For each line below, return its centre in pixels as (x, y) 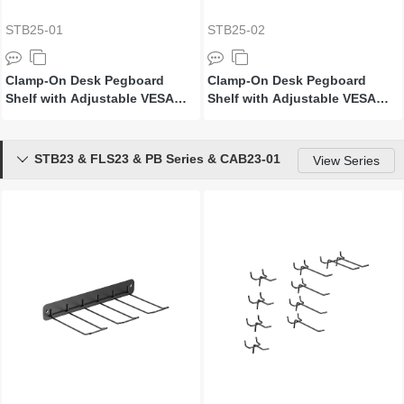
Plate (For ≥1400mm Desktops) (301, 116)
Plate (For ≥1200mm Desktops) (99, 116)
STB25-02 (236, 30)
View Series (346, 161)
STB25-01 (34, 30)
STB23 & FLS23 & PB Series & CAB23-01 (157, 159)
